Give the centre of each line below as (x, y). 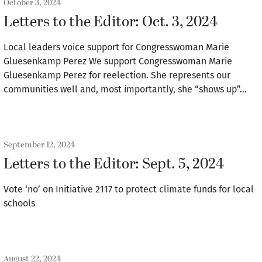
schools (19, 203)
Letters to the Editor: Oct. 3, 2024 (111, 22)
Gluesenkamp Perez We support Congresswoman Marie (118, 61)
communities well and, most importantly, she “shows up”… (125, 89)
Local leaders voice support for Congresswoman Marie (116, 47)
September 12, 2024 (39, 145)
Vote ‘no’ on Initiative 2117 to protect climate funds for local (129, 189)
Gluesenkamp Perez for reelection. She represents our (117, 75)
